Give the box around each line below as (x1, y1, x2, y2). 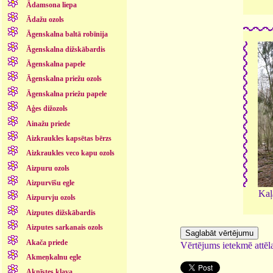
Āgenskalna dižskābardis (26, 44, 105, 54)
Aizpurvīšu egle (26, 179, 74, 188)
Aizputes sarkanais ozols (26, 223, 103, 232)
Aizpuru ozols (26, 163, 69, 172)
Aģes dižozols (26, 104, 68, 113)
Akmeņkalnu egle (26, 252, 81, 261)
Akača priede (26, 238, 68, 247)
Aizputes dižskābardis (26, 208, 96, 217)
